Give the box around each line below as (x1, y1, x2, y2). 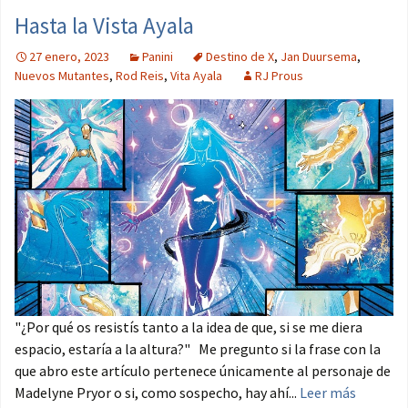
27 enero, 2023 (29, 47, 109, 65)
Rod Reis (116, 66, 164, 84)
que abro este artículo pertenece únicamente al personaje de (15, 362, 391, 381)
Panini (142, 47, 173, 65)
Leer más (300, 383, 356, 403)
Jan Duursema (280, 47, 357, 65)
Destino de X (206, 47, 274, 65)
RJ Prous (255, 66, 303, 84)
